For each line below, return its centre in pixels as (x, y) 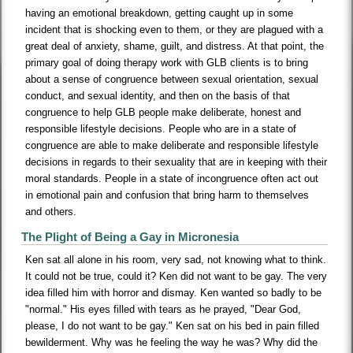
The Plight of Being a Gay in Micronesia (130, 237)
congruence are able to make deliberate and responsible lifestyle (172, 146)
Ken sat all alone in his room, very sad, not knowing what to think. (176, 260)
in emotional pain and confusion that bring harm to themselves (167, 195)
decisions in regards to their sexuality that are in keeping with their (176, 162)
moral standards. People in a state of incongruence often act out (172, 179)
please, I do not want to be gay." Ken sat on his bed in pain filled (173, 326)
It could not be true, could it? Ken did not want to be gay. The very (176, 277)
